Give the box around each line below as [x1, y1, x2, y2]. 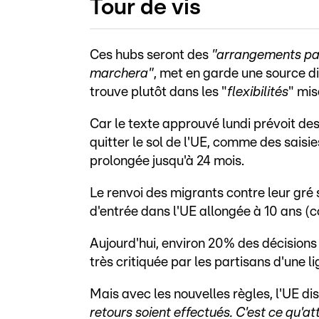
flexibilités [227, 85, 288, 100]
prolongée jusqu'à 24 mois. [90, 155, 244, 169]
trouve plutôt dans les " [90, 85, 227, 100]
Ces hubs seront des [90, 48, 211, 63]
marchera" [90, 67, 154, 81]
